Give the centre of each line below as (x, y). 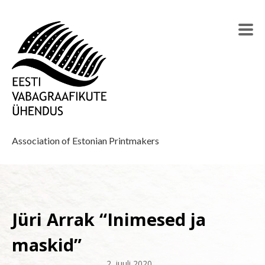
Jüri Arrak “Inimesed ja (109, 219)
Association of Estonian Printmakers (86, 141)
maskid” (47, 245)
